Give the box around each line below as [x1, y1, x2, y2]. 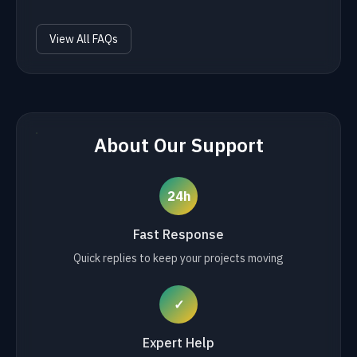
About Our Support [93, 132, 264, 158]
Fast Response [133, 226, 224, 242]
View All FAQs [49, 32, 118, 46]
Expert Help [143, 335, 214, 351]
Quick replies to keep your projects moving [73, 251, 284, 265]
